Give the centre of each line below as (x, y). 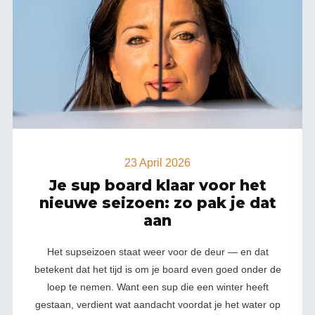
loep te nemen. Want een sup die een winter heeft (157, 287)
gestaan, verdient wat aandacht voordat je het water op (157, 304)
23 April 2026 (158, 163)
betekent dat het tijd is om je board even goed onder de (157, 269)
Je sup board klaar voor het (157, 185)
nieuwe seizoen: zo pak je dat (157, 203)
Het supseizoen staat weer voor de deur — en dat (157, 252)
